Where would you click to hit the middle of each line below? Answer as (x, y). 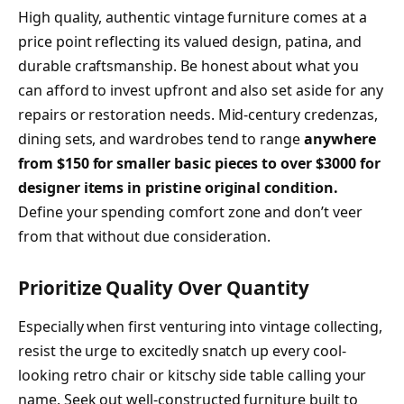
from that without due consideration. (145, 237)
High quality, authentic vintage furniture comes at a (193, 18)
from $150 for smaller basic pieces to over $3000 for (199, 164)
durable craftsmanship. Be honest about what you (188, 66)
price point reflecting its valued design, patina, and (190, 42)
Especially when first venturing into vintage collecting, (201, 327)
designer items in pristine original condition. (178, 188)
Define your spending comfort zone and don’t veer (190, 212)
